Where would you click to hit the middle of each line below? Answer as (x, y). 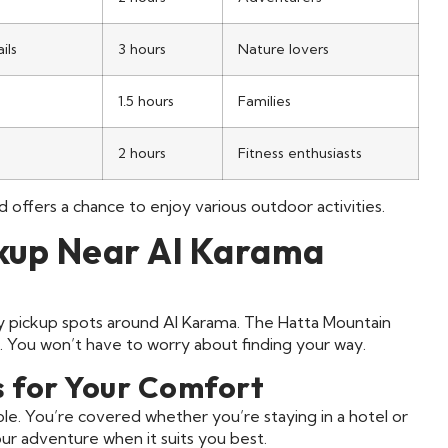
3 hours (142, 48)
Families (264, 100)
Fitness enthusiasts (300, 152)
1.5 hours (146, 100)
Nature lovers (283, 48)
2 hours (142, 152)
